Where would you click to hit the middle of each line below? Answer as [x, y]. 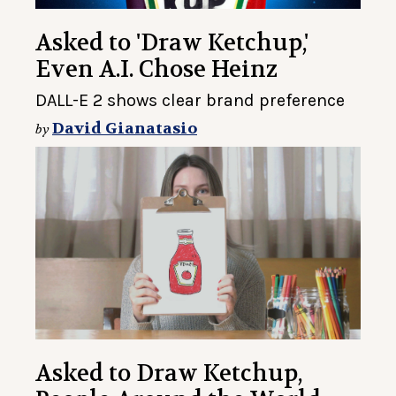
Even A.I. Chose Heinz [156, 70]
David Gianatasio [125, 129]
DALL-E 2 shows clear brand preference [190, 101]
